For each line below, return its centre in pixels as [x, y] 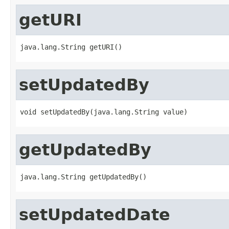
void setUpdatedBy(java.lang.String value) [104, 112]
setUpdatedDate [95, 214]
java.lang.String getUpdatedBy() [83, 177]
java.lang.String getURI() [71, 47]
